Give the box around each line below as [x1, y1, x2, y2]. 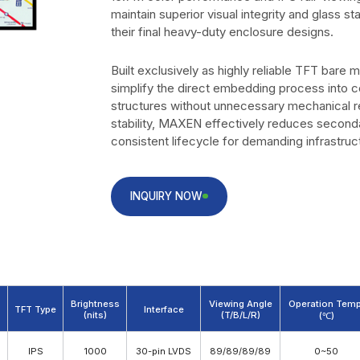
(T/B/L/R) [220, 309, 260, 321]
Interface [143, 303, 184, 315]
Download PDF [156, 342, 223, 354]
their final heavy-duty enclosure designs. [110, 24, 333, 39]
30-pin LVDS [136, 345, 191, 357]
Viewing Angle [208, 297, 272, 309]
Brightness [70, 297, 120, 309]
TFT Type [14, 303, 56, 315]
